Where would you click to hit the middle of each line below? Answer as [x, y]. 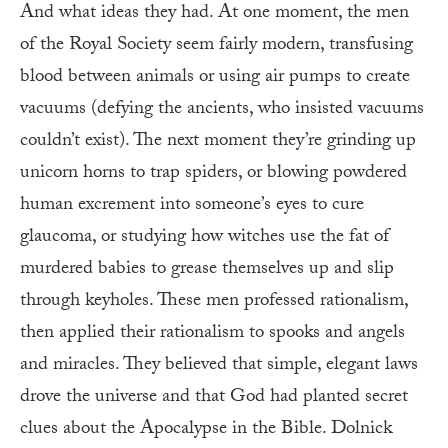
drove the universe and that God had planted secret [214, 397]
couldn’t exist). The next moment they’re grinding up [218, 141]
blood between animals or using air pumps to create [215, 77]
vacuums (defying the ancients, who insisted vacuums [222, 109]
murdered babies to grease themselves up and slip [207, 269]
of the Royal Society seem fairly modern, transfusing [216, 45]
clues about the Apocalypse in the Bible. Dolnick [206, 429]
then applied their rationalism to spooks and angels [212, 333]
